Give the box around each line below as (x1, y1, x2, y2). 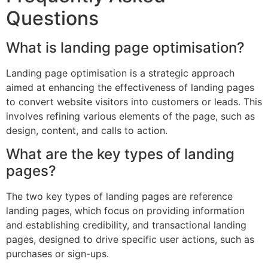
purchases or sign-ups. (6, 247, 109, 260)
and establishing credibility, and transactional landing (6, 218, 246, 231)
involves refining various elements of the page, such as (6, 109, 255, 122)
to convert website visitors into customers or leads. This (6, 95, 262, 108)
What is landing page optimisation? (6, 38, 245, 56)
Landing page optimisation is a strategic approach (6, 66, 234, 79)
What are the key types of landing (6, 145, 234, 163)
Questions (6, 6, 99, 30)
